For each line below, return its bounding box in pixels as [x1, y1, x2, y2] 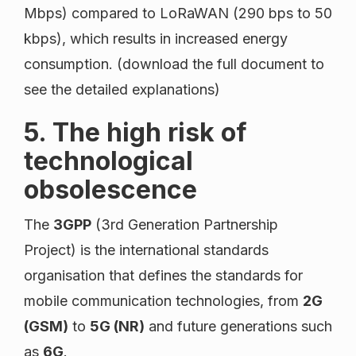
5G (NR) [90, 318, 145, 335]
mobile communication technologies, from [24, 292, 303, 310]
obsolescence [24, 174, 197, 206]
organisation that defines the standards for [24, 267, 303, 284]
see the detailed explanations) [24, 81, 220, 99]
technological [24, 145, 193, 177]
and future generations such [145, 318, 332, 335]
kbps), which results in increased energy [24, 30, 288, 48]
